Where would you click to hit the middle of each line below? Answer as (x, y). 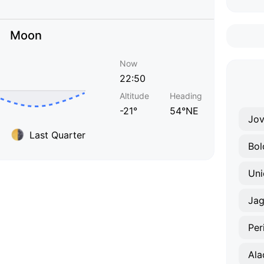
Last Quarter (57, 135)
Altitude (134, 96)
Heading (186, 96)
